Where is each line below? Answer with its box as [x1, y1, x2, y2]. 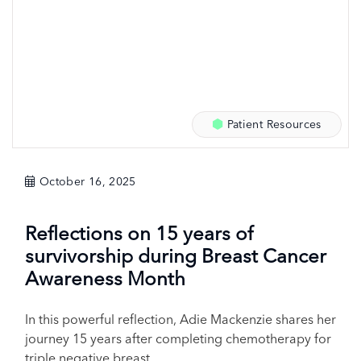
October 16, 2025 [39, 174, 136, 189]
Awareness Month [24, 267, 185, 290]
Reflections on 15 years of [24, 222, 254, 245]
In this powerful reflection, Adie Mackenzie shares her [24, 311, 336, 327]
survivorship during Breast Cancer [24, 244, 326, 268]
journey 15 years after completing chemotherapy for [24, 330, 331, 346]
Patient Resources [223, 117, 322, 131]
